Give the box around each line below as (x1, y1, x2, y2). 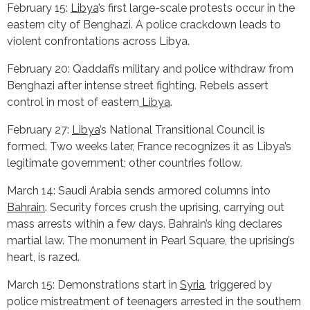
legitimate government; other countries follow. (7, 156, 242, 170)
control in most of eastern (7, 95, 139, 109)
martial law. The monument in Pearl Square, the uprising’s (7, 233, 295, 247)
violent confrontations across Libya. (7, 34, 190, 48)
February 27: (7, 122, 72, 136)
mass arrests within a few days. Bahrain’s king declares (7, 217, 282, 230)
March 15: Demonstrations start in (7, 277, 180, 291)
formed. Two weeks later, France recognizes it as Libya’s (7, 139, 291, 153)
